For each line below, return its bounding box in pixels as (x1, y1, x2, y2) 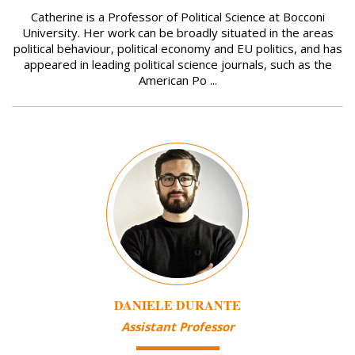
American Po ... (138, 72, 217, 89)
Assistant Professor (120, 319, 235, 335)
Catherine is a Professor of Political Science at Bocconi (30, 9, 325, 25)
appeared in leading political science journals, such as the (23, 56, 332, 73)
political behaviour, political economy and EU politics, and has (13, 40, 342, 57)
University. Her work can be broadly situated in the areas (21, 25, 334, 41)
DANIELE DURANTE (114, 295, 241, 314)
